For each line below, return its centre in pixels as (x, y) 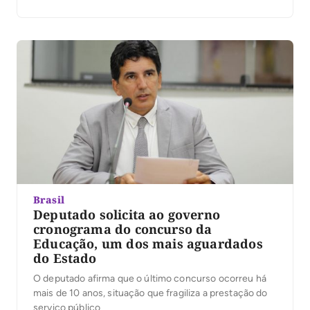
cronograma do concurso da (123, 229)
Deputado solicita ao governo (127, 215)
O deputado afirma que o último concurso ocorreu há (150, 279)
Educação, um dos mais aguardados (148, 244)
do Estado (65, 258)
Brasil (49, 200)
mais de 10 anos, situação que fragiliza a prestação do (151, 293)
